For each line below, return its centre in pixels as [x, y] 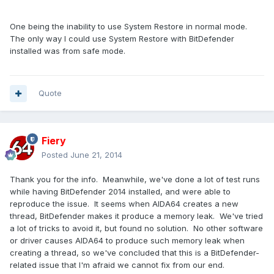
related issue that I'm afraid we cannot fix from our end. [117, 265]
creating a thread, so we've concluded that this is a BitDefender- [135, 253]
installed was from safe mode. [68, 51]
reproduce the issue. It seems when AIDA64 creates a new [124, 204]
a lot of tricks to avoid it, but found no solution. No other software [136, 228]
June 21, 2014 [96, 155]
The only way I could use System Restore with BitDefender [122, 39]
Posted [56, 155]
